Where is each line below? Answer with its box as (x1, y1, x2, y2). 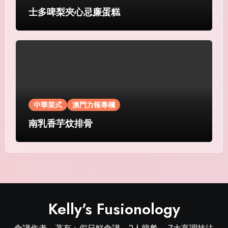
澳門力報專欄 (72, 100, 115, 109)
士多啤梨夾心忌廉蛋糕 (28, 5, 120, 19)
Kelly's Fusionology (48, 198, 180, 220)
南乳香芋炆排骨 (28, 117, 93, 130)
